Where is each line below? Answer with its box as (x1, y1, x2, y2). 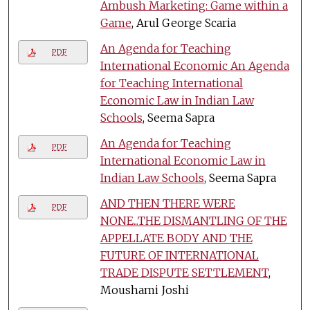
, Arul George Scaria (131, 15, 236, 30)
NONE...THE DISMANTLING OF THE (100, 213, 287, 228)
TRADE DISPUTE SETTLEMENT (100, 265, 268, 280)
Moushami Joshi (100, 282, 189, 297)
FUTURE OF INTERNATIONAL (100, 248, 259, 262)
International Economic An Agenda (100, 58, 289, 73)
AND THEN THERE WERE (100, 196, 235, 210)
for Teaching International (100, 75, 243, 90)
